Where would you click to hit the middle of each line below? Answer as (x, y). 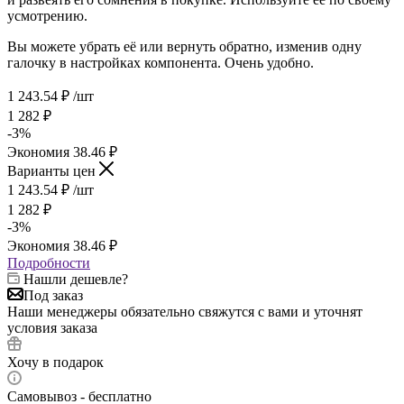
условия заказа (52, 327)
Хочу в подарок (55, 362)
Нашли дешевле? (76, 279)
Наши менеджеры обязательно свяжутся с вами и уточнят (185, 311)
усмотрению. (47, 15)
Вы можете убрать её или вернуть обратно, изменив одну (184, 46)
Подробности (49, 262)
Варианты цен (53, 170)
